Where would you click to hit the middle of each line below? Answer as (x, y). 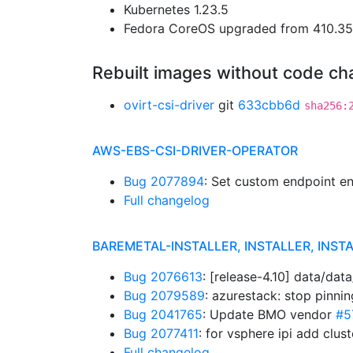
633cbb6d (269, 105)
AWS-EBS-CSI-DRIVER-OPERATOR (195, 150)
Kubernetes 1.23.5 (176, 9)
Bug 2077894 (164, 181)
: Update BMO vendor (269, 314)
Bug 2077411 (161, 333)
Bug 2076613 (163, 277)
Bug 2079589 (164, 295)
